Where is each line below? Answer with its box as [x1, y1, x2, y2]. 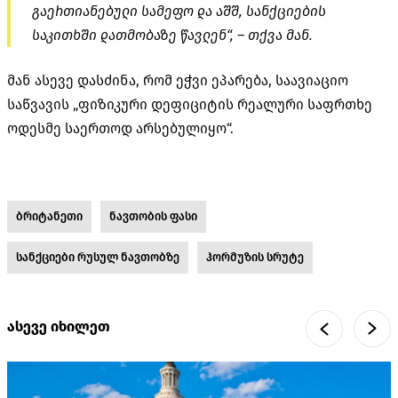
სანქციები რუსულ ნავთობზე [16, 250, 179, 264]
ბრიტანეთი [16, 209, 83, 223]
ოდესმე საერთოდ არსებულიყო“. [7, 119, 234, 137]
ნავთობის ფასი [109, 209, 197, 223]
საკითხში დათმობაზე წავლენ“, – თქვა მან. [32, 26, 313, 44]
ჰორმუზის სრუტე [206, 250, 304, 264]
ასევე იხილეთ [7, 318, 110, 336]
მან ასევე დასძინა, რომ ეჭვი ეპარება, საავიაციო [7, 71, 348, 89]
